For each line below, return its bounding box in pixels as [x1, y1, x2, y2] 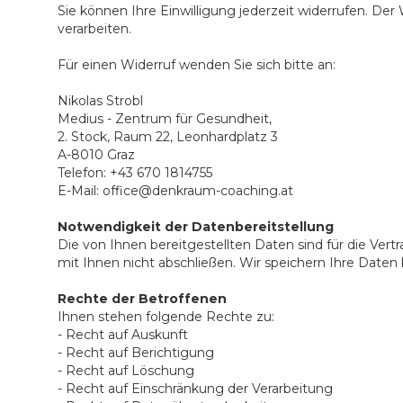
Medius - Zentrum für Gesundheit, [58, 111, 272, 127]
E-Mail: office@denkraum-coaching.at [58, 183, 300, 199]
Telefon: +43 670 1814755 [58, 165, 212, 181]
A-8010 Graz [58, 147, 135, 163]
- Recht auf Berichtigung [58, 345, 214, 361]
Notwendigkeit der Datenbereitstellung [58, 219, 334, 235]
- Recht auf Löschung [58, 363, 194, 379]
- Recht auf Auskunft [58, 327, 188, 343]
